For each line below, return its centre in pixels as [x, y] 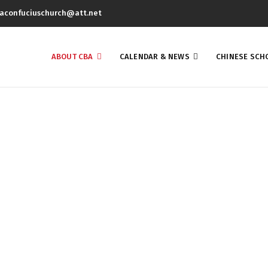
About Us [134, 166]
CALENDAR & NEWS [154, 57]
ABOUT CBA [72, 57]
